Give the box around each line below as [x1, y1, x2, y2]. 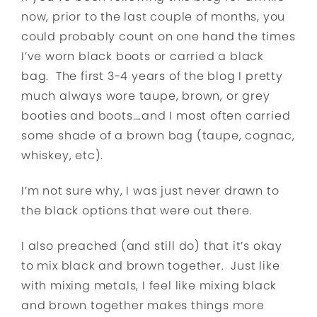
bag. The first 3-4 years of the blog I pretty [21, 68, 283, 84]
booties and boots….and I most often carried [21, 108, 291, 124]
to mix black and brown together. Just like [21, 258, 280, 274]
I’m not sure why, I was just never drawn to [21, 183, 279, 199]
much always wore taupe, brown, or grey [21, 88, 270, 104]
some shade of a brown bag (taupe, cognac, [21, 127, 295, 144]
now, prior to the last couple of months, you [21, 8, 286, 25]
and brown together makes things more [21, 297, 265, 313]
